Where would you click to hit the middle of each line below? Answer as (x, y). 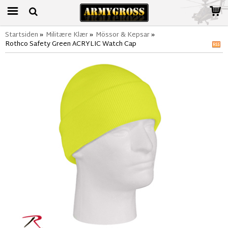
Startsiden (22, 35)
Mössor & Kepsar (123, 35)
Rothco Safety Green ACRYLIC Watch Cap (71, 44)
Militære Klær (67, 35)
